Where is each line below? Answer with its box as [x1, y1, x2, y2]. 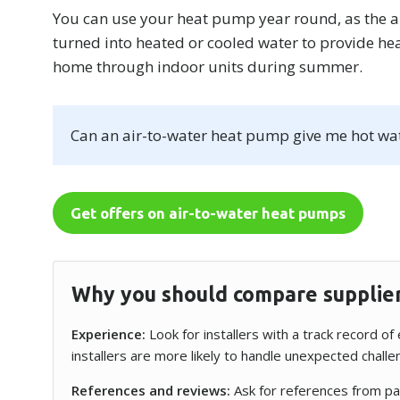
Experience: [71, 325, 146, 343]
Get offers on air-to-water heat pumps [71, 204, 346, 221]
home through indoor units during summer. [53, 56, 363, 77]
